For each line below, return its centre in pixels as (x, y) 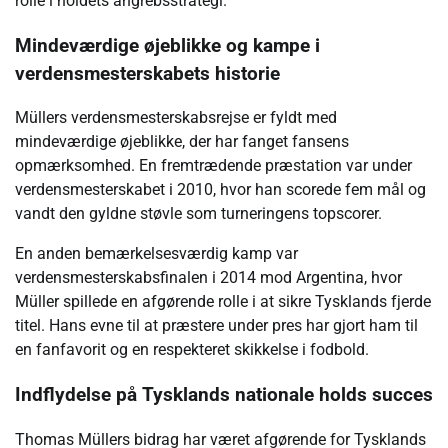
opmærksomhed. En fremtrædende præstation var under (213, 166)
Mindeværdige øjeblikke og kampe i (167, 45)
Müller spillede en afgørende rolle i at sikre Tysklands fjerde (223, 302)
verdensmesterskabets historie (147, 73)
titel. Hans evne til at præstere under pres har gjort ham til (216, 326)
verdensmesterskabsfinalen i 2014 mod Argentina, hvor (208, 278)
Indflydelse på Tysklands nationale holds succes (224, 394)
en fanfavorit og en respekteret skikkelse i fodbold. (192, 350)
